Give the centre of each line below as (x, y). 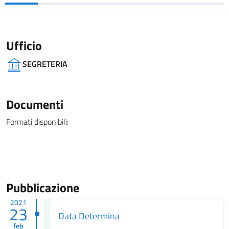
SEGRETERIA (45, 64)
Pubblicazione (43, 188)
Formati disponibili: (37, 122)
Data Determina (89, 216)
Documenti (35, 104)
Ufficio (24, 45)
